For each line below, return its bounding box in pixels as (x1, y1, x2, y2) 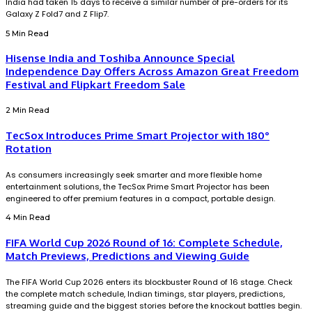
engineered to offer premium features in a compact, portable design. (6, 193, 275, 205)
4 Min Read (6, 212, 50, 223)
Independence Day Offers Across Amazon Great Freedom (6, 65, 299, 79)
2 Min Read (6, 105, 49, 116)
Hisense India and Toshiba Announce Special (6, 52, 235, 65)
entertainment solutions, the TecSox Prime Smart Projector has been (6, 181, 270, 193)
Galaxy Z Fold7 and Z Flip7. (6, 8, 109, 20)
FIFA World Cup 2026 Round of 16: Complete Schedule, (6, 236, 283, 250)
